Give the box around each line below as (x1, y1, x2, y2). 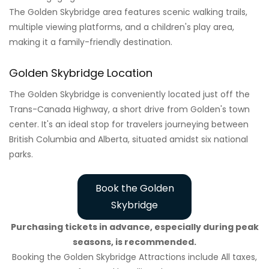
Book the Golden (95, 181, 174, 195)
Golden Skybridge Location (9, 65, 153, 80)
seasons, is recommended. (73, 235, 196, 248)
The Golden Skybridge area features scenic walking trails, (9, 5, 247, 18)
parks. (9, 148, 33, 160)
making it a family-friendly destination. (9, 35, 172, 48)
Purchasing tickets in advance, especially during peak (10, 220, 259, 233)
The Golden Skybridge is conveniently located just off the (9, 88, 250, 100)
